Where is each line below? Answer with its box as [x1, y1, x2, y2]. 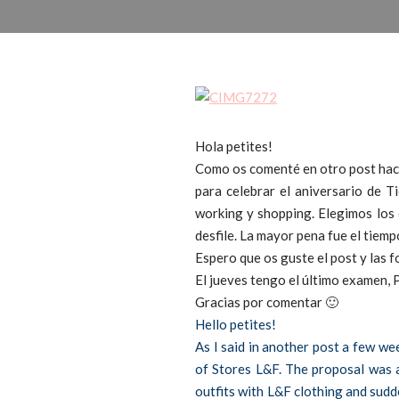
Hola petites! [195, 137, 273, 154]
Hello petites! [195, 315, 276, 332]
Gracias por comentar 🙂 [195, 293, 338, 310]
